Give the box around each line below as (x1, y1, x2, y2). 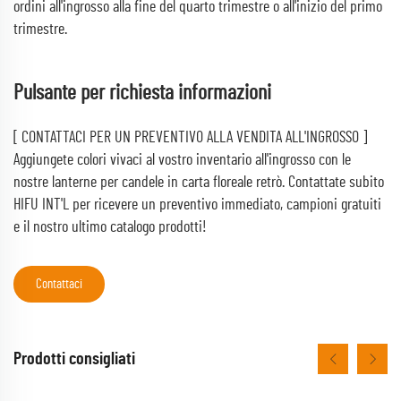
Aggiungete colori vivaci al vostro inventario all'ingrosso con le (13, 152, 351, 168)
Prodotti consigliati (13, 350, 135, 368)
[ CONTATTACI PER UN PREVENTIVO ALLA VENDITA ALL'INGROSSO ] (13, 130, 367, 146)
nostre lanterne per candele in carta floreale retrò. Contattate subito (13, 175, 384, 191)
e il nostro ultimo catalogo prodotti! (13, 219, 207, 235)
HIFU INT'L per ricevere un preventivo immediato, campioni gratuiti (13, 197, 381, 213)
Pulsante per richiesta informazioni (13, 82, 271, 104)
